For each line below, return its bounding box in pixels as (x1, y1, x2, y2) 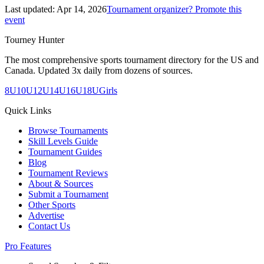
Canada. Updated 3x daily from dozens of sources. (5, 65, 193, 75)
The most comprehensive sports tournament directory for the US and (5, 54, 259, 65)
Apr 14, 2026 (57, 4, 107, 14)
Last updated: (5, 4, 55, 14)
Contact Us (28, 220, 70, 231)
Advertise (28, 210, 64, 220)
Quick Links (5, 105, 51, 115)
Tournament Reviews (28, 167, 108, 178)
